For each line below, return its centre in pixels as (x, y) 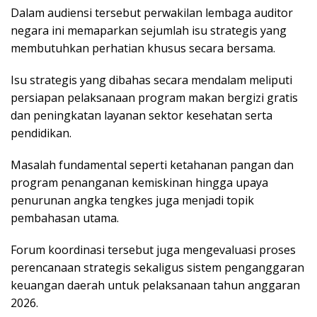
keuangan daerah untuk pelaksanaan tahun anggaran (155, 285)
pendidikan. (41, 133)
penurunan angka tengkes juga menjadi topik (132, 200)
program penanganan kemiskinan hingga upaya (139, 182)
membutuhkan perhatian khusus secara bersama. (143, 48)
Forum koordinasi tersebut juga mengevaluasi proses (153, 249)
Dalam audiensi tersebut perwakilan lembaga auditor (152, 12)
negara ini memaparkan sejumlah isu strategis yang (149, 30)
